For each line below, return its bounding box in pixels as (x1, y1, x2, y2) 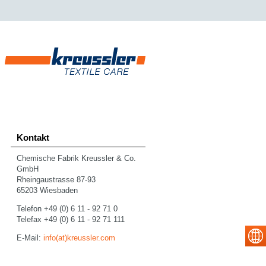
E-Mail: (17, 233, 43, 242)
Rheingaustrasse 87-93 (17, 175, 96, 184)
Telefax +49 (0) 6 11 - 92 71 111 (17, 215, 125, 224)
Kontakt (17, 132, 49, 142)
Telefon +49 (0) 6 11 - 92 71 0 (17, 204, 118, 213)
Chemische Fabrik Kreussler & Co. (17, 154, 136, 163)
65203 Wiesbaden (17, 186, 78, 195)
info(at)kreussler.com (43, 233, 115, 242)
